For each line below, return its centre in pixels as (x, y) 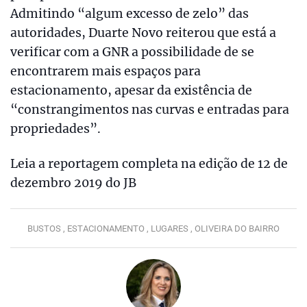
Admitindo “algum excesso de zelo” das (130, 14)
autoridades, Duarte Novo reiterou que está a (143, 33)
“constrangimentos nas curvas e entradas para (150, 110)
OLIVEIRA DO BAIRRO (237, 228)
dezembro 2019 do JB (73, 183)
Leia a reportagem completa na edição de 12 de (149, 164)
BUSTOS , (47, 228)
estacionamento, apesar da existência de (131, 91)
